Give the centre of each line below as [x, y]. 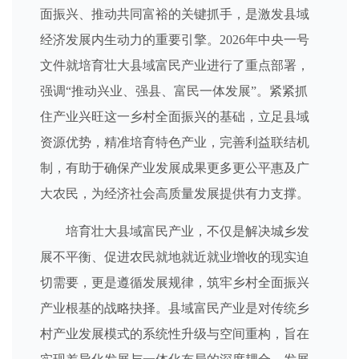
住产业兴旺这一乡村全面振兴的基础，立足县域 [175, 117]
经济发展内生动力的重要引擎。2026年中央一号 [175, 40]
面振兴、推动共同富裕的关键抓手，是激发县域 [175, 14]
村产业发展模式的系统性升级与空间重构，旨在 [175, 334]
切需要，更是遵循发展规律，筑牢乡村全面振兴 [175, 282]
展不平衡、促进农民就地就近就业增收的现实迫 [175, 257]
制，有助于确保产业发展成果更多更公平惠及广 [175, 168]
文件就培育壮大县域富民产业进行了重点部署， [175, 65]
